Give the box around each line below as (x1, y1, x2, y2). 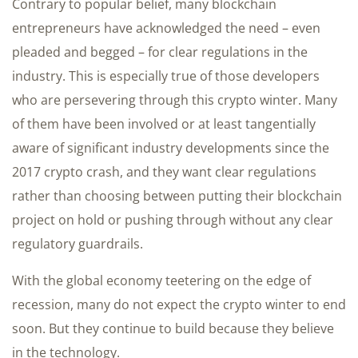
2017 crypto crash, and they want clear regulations (12, 162, 316, 181)
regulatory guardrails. (12, 234, 143, 253)
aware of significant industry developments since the (12, 138, 329, 157)
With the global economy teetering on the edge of (12, 271, 311, 289)
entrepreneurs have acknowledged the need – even (12, 18, 320, 37)
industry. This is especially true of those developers (12, 66, 320, 85)
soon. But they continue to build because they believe (12, 319, 334, 337)
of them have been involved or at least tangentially (12, 114, 316, 133)
